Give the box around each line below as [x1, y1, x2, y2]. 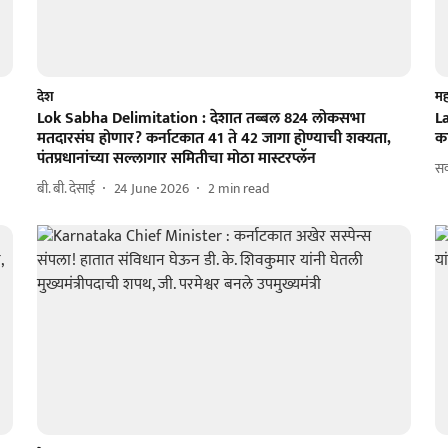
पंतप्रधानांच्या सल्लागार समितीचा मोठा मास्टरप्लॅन [36, 144, 316, 172]
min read [217, 177, 270, 201]
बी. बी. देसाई [36, 177, 95, 201]
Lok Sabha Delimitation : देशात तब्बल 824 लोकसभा [36, 104, 365, 132]
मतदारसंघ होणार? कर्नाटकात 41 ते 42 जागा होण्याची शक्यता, [36, 124, 391, 152]
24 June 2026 [113, 177, 189, 201]
